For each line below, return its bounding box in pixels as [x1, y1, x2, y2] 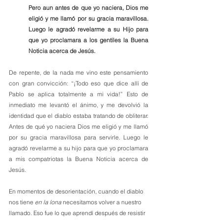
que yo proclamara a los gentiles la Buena [28, 36, 148, 44]
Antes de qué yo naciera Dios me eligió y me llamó [9, 123, 148, 130]
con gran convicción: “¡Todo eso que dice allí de [9, 80, 148, 87]
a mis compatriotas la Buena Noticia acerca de [9, 155, 148, 163]
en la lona [35, 198, 61, 206]
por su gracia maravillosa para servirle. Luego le [9, 134, 148, 141]
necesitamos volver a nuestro [61, 198, 143, 206]
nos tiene [9, 198, 35, 206]
